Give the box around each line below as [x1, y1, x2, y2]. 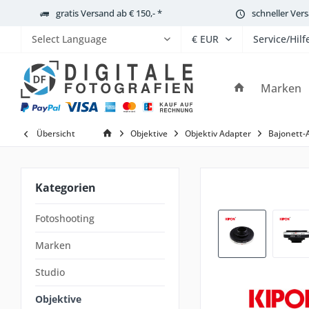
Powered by [32, 66, 86, 79]
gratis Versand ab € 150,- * [56, 6, 162, 19]
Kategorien [35, 180, 96, 195]
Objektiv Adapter [185, 128, 251, 139]
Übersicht [37, 128, 75, 139]
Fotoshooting [35, 212, 94, 225]
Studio [35, 266, 65, 279]
